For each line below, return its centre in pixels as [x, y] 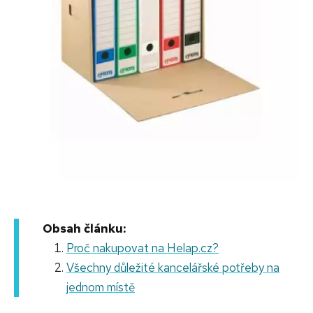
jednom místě [101, 287]
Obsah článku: [84, 229]
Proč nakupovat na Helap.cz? [143, 248]
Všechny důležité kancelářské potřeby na [173, 268]
